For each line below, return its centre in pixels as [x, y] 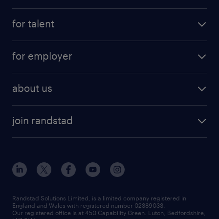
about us [32, 88]
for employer [42, 56]
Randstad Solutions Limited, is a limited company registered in [99, 198]
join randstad [43, 120]
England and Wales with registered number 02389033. [89, 206]
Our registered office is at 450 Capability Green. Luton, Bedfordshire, [109, 213]
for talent [33, 24]
